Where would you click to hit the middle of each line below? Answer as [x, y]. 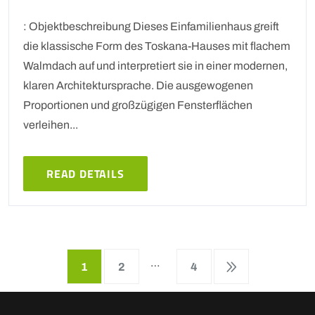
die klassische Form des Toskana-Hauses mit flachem [157, 46]
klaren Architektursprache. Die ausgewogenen [138, 85]
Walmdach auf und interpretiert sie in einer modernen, [155, 65]
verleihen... [51, 124]
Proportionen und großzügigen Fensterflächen [138, 105]
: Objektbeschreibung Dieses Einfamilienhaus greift [151, 26]
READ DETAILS [85, 173]
